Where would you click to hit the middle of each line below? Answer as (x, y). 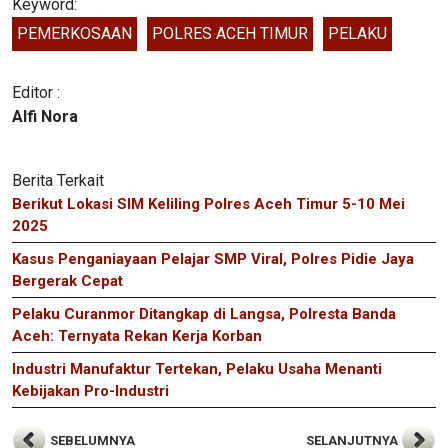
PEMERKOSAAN (74, 34)
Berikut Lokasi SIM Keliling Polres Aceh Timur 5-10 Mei (208, 204)
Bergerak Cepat (67, 281)
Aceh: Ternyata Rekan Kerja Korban (137, 336)
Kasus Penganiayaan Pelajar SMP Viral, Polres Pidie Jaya (213, 259)
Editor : (36, 93)
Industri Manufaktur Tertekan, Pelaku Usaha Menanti (197, 369)
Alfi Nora (45, 117)
